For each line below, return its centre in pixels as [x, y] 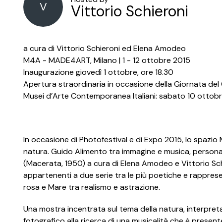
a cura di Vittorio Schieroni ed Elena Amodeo [105, 48]
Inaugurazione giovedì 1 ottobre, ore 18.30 [98, 72]
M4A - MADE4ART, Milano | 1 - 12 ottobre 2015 [107, 60]
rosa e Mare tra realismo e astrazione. [92, 187]
